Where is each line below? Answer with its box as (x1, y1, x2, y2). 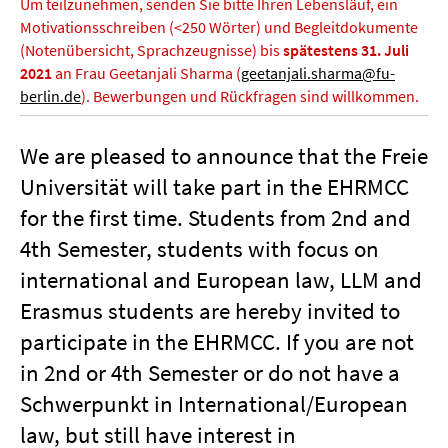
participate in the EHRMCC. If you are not (20, 327, 414, 356)
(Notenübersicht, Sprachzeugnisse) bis (20, 40, 283, 60)
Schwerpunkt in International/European (20, 389, 408, 418)
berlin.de (20, 86, 81, 106)
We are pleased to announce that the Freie (20, 141, 428, 170)
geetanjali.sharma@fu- (241, 63, 395, 83)
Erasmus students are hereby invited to (20, 296, 400, 325)
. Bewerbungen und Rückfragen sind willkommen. (86, 86, 419, 106)
